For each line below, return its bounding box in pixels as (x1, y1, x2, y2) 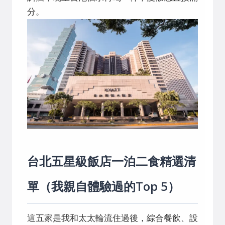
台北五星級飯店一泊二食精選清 (27, 153, 196, 170)
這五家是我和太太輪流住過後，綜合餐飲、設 (27, 213, 198, 223)
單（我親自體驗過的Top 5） (27, 178, 180, 195)
